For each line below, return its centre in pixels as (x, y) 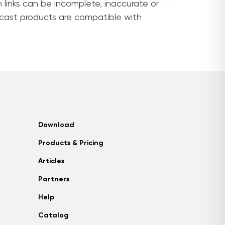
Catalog (53, 215)
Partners (54, 179)
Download (56, 125)
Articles (51, 161)
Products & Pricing (71, 143)
